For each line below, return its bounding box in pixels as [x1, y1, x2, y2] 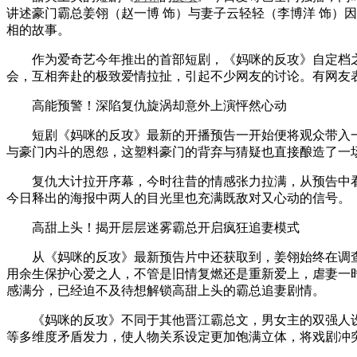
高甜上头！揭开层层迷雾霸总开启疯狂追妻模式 [6, 220, 300, 234]
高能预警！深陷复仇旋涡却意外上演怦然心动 [6, 98, 287, 112]
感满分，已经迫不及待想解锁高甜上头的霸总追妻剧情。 [6, 283, 325, 297]
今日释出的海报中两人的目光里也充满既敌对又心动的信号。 [6, 190, 351, 205]
